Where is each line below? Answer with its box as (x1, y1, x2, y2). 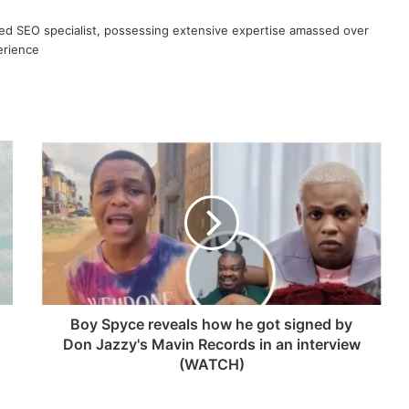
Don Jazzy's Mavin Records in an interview (62, 334, 361, 353)
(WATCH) (178, 354, 245, 373)
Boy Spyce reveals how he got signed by (70, 314, 352, 333)
